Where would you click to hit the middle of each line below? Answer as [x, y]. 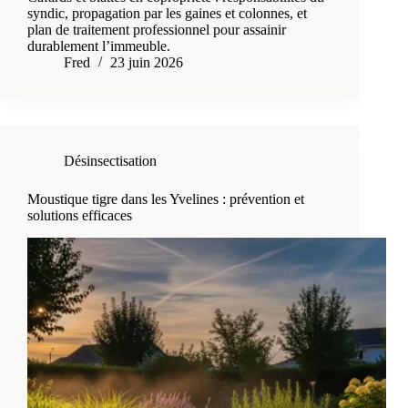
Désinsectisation [110, 161]
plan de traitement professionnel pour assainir [157, 30]
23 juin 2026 [147, 63]
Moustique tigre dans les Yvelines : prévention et [166, 199]
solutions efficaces [80, 216]
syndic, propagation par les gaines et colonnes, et [167, 14]
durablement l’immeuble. [99, 46]
